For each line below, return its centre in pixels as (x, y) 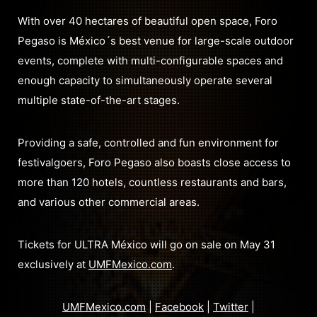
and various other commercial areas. (109, 202)
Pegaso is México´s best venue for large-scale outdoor (156, 40)
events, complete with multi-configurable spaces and (150, 60)
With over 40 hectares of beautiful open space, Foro (148, 21)
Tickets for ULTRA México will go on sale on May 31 (146, 244)
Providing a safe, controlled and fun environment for (148, 142)
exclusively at (53, 264)
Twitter (231, 306)
